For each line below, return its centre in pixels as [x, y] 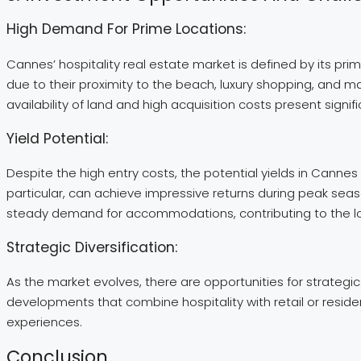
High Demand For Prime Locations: [126, 29]
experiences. [44, 322]
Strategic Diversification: [92, 247]
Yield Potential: [57, 138]
